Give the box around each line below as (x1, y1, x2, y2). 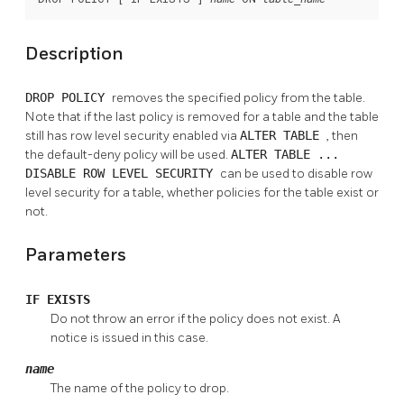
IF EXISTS (25, 291, 90, 307)
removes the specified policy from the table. (112, 90, 365, 106)
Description (25, 42, 124, 65)
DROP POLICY (25, 90, 112, 106)
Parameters (25, 243, 126, 266)
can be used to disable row (220, 166, 372, 182)
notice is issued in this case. (50, 329, 208, 345)
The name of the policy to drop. (50, 380, 229, 396)
